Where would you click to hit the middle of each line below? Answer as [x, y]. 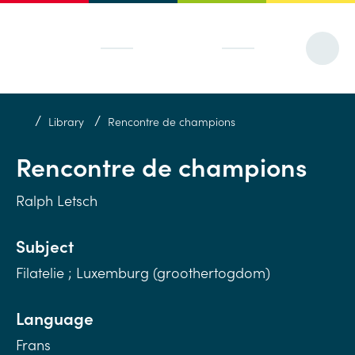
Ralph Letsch [57, 200]
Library [66, 121]
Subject [45, 246]
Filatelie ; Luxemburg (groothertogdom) [143, 273]
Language [55, 318]
